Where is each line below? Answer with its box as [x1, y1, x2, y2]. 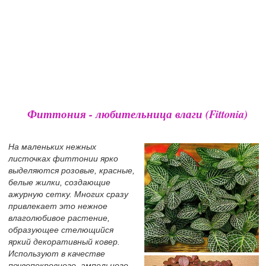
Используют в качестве [8, 249, 105, 258]
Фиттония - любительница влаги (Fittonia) [27, 106, 248, 122]
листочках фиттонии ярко [8, 154, 118, 163]
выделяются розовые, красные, [8, 166, 135, 175]
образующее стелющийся [8, 225, 113, 235]
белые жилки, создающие [8, 178, 110, 187]
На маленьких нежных [8, 142, 96, 151]
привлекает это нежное [8, 201, 107, 211]
